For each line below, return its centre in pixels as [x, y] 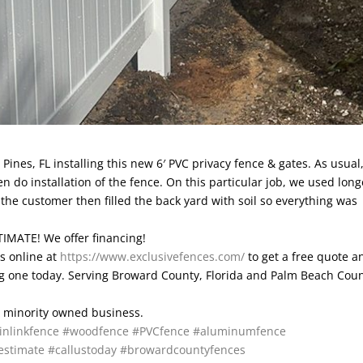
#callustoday [83, 349]
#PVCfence [161, 331]
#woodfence [96, 331]
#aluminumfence [240, 331]
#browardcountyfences [183, 349]
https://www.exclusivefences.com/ [153, 256]
